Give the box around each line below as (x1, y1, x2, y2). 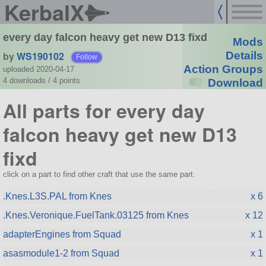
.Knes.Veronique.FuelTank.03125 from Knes (2, 210, 189, 220)
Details (225, 49, 263, 62)
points (59, 75, 80, 85)
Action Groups (183, 63, 263, 76)
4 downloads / (2, 75, 53, 85)
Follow (76, 53, 98, 61)
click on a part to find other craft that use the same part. (2, 169, 195, 179)
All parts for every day (2, 97, 205, 125)
